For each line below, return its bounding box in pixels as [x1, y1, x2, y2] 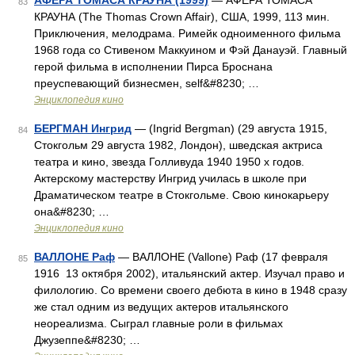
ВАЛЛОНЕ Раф [34, 250, 115, 263]
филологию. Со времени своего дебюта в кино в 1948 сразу [34, 284, 347, 296]
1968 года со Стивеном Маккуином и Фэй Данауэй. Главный [34, 44, 347, 56]
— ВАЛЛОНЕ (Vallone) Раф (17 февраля [115, 250, 328, 263]
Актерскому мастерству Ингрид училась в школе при [34, 172, 307, 185]
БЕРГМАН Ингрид [34, 122, 132, 135]
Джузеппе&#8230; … [34, 334, 140, 346]
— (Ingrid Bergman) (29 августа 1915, [132, 122, 327, 135]
